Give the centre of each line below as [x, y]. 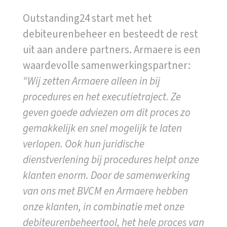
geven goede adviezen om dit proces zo [106, 112]
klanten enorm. [55, 175]
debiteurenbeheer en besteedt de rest [110, 34]
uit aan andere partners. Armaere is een [111, 49]
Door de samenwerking [140, 175]
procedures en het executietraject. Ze [102, 97]
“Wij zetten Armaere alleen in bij [91, 81]
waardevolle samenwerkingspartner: [106, 65]
